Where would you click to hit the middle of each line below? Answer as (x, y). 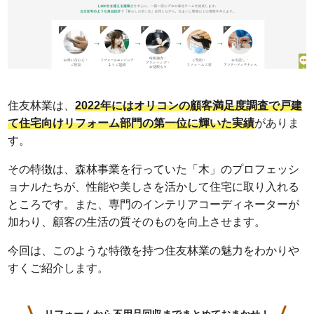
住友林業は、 (42, 105)
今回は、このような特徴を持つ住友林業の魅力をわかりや (154, 250)
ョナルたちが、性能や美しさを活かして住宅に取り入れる (154, 186)
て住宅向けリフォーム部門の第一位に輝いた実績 (131, 123)
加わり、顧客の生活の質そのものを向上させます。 (137, 221)
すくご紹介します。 (59, 268)
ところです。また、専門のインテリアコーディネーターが (154, 204)
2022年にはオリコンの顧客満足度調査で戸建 (189, 105)
